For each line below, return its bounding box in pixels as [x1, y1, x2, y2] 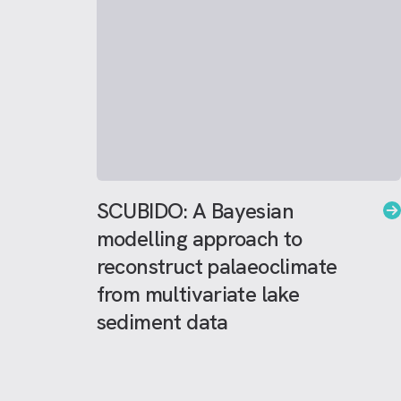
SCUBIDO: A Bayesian [96, 197, 294, 225]
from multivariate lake [96, 280, 300, 308]
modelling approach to [96, 225, 303, 252]
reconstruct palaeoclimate [96, 252, 337, 280]
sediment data [96, 308, 228, 336]
